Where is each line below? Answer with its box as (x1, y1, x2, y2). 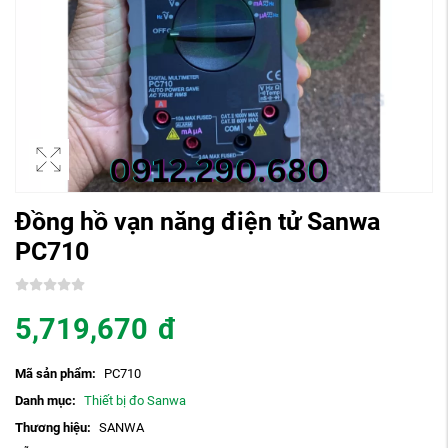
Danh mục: (15, 392, 76, 408)
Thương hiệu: (15, 419, 91, 435)
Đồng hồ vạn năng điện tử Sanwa (15, 206, 380, 236)
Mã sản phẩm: (15, 365, 96, 381)
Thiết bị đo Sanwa (83, 392, 186, 408)
